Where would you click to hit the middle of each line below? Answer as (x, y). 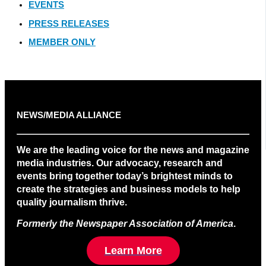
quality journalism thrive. (72, 202)
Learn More (133, 251)
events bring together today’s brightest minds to (125, 176)
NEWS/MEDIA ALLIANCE (69, 115)
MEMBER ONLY (62, 42)
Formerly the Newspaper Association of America (125, 224)
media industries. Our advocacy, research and (120, 163)
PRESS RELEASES (69, 23)
